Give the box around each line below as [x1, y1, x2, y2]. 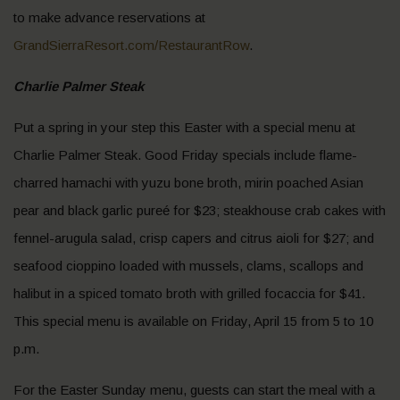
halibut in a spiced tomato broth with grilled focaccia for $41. [13, 286, 365, 301]
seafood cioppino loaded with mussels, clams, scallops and [13, 258, 363, 273]
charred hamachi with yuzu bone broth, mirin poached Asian [13, 175, 363, 190]
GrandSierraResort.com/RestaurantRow [13, 37, 249, 53]
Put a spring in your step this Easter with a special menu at [13, 120, 355, 135]
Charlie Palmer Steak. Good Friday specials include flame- [13, 147, 357, 162]
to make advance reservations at [13, 10, 205, 25]
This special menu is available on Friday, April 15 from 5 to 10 [13, 313, 373, 329]
